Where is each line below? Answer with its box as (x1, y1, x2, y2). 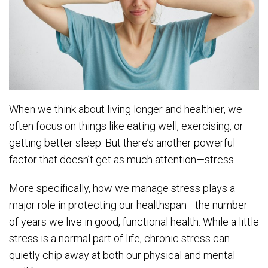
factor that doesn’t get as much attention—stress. (9, 153, 236, 166)
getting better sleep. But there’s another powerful (9, 136, 235, 149)
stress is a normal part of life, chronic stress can (9, 232, 230, 245)
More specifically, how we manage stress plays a (9, 181, 235, 194)
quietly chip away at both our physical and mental (9, 248, 235, 261)
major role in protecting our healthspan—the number (9, 198, 248, 211)
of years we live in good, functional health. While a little (9, 215, 259, 228)
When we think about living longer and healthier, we (9, 102, 242, 115)
